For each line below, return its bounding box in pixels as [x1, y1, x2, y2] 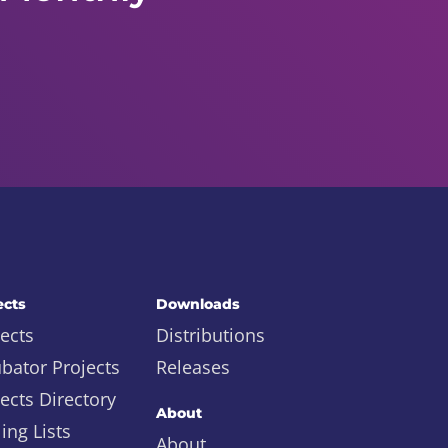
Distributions [156, 323, 265, 347]
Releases [156, 355, 230, 379]
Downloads [156, 295, 240, 313]
